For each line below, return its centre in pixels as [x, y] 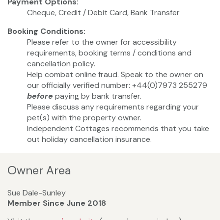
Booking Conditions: [46, 31]
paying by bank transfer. [97, 96]
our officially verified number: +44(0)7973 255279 [117, 85]
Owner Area [39, 170]
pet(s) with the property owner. [84, 118]
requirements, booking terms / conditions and [109, 53]
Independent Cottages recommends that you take [118, 129]
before [40, 96]
